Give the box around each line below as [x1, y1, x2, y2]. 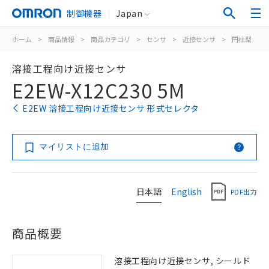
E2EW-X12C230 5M [12, 76, 185, 104]
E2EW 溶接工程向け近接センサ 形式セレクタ [22, 102, 199, 114]
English [171, 185, 202, 198]
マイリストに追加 [39, 142, 109, 151]
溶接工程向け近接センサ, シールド [114, 255, 251, 267]
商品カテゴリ [91, 34, 130, 44]
